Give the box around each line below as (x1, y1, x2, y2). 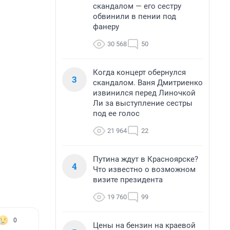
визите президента (93, 175, 163, 184)
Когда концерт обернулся (93, 68, 186, 77)
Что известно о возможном (93, 165, 196, 174)
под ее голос (93, 109, 140, 118)
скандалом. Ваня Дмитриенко (93, 78, 203, 87)
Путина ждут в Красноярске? (93, 155, 198, 164)
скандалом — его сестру (93, 2, 181, 11)
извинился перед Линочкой (93, 88, 196, 98)
